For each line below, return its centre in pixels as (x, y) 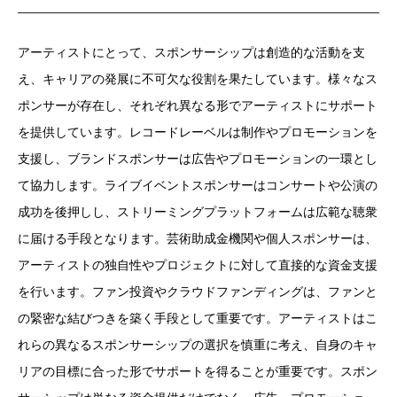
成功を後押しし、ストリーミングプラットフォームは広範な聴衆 (198, 212)
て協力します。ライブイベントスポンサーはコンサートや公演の (198, 186)
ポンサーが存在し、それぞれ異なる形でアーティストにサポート (198, 106)
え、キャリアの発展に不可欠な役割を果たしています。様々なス (198, 79)
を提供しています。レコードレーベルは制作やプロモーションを (198, 132)
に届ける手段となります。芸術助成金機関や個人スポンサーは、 (198, 239)
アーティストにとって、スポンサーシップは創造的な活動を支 (191, 53)
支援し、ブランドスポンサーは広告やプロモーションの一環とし (198, 159)
